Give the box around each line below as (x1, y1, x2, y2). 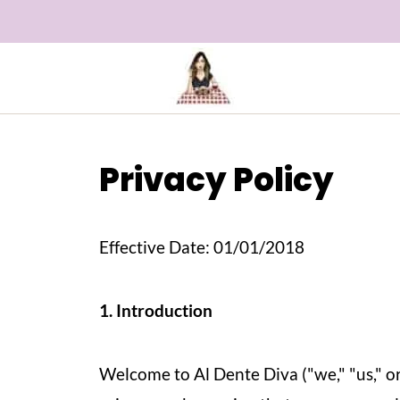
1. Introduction (99, 300, 212, 321)
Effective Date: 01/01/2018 (99, 237, 304, 257)
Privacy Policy (99, 157, 334, 203)
